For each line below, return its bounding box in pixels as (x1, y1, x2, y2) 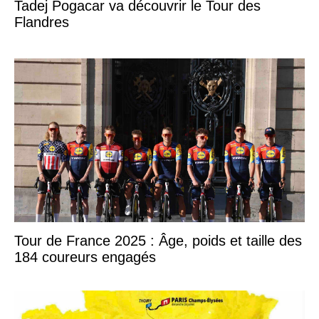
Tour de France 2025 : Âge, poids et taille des (14, 232, 302, 249)
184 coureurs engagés (14, 249, 156, 265)
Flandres (14, 14, 69, 30)
